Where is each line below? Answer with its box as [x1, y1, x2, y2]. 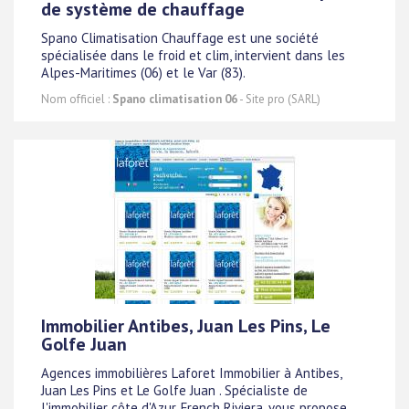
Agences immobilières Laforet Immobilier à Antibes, [41, 364, 341, 383]
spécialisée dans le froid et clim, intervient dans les [41, 47, 345, 65]
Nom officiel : [41, 91, 112, 107]
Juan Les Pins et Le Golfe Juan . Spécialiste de [41, 382, 308, 400]
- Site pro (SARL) [237, 91, 320, 107]
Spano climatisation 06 [112, 91, 237, 107]
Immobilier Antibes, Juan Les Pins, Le [41, 314, 330, 338]
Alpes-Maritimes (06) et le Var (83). [41, 64, 246, 82]
